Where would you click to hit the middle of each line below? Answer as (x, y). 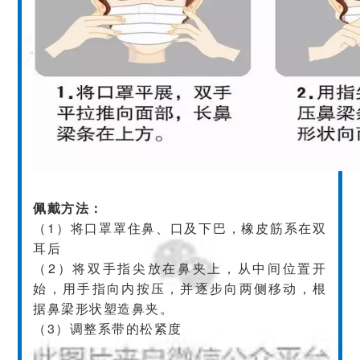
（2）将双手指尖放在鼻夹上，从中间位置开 (180, 268)
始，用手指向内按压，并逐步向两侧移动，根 (180, 288)
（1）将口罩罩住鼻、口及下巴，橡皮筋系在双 (180, 227)
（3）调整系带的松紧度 (108, 328)
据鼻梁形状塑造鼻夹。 (104, 308)
